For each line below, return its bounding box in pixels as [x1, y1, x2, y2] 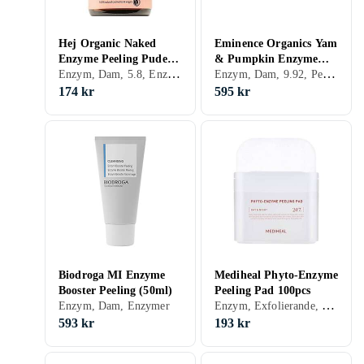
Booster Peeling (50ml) [58, 284, 173, 297]
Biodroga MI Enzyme [58, 269, 166, 281]
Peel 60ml [214, 68, 264, 80]
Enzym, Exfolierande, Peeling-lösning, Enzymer [321, 298, 335, 312]
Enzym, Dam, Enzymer [58, 300, 170, 312]
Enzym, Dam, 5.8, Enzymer [167, 67, 180, 80]
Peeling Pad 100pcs [214, 284, 311, 297]
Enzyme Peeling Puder [58, 53, 172, 65]
